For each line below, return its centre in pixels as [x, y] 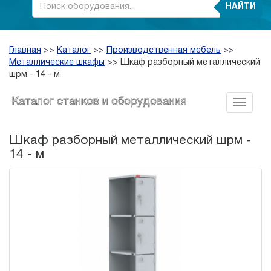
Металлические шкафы [57, 63]
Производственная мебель [164, 51]
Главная [25, 51]
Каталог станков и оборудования [99, 102]
